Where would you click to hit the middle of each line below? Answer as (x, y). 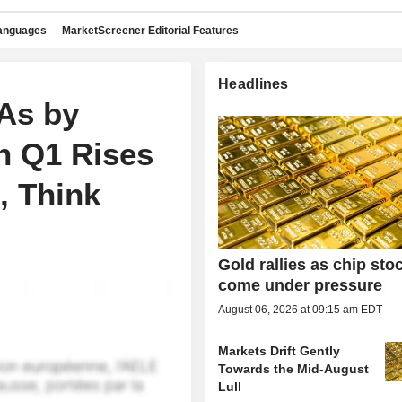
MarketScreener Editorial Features (150, 31)
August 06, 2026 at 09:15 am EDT (301, 310)
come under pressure (301, 286)
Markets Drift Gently (280, 351)
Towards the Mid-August (294, 369)
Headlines (253, 84)
